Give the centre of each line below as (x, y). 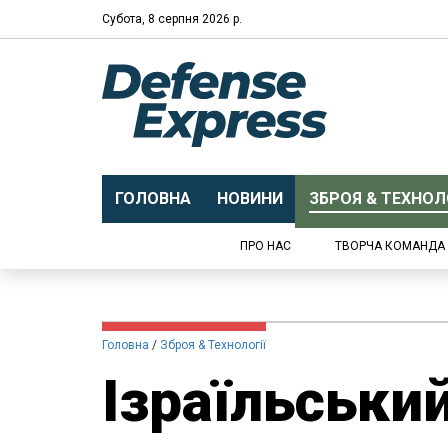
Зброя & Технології (213, 345)
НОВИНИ (249, 198)
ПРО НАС (265, 246)
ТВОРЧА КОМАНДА (390, 246)
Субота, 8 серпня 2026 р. (172, 18)
